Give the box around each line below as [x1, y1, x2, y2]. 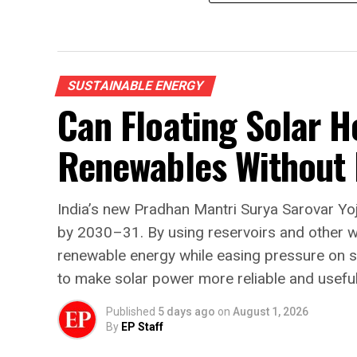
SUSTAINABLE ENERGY [65, 78, 206, 94]
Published [106, 305, 155, 319]
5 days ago [158, 305, 215, 319]
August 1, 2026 [233, 305, 308, 319]
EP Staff [121, 320, 163, 334]
